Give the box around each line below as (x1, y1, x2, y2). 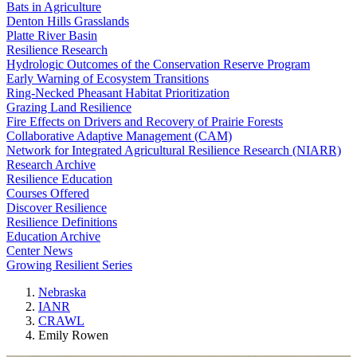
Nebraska (38, 285, 86, 299)
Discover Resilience (6, 201, 107, 214)
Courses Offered (6, 186, 89, 200)
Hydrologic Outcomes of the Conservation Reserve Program (6, 57, 310, 71)
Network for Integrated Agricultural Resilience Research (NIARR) (6, 143, 341, 157)
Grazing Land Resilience (6, 100, 131, 114)
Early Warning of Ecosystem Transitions (6, 72, 209, 85)
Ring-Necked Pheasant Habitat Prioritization (6, 86, 229, 100)
